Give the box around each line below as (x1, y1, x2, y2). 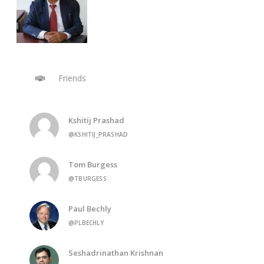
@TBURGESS (68, 174, 107, 183)
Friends (56, 72, 86, 84)
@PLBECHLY (68, 219, 104, 227)
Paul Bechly (68, 203, 111, 214)
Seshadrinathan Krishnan (68, 247, 163, 259)
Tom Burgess (68, 159, 117, 170)
